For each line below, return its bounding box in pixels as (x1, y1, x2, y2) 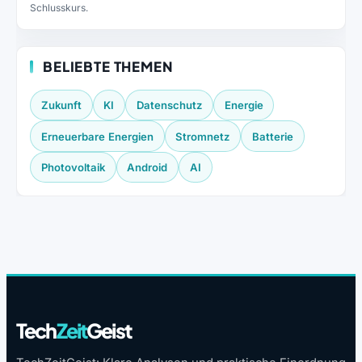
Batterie (251, 129, 293, 143)
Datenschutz (136, 99, 202, 112)
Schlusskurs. (30, 2, 88, 15)
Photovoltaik (40, 160, 105, 174)
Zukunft (40, 99, 82, 112)
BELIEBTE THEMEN (43, 58, 173, 76)
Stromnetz (175, 129, 230, 143)
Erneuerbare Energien (40, 129, 154, 143)
